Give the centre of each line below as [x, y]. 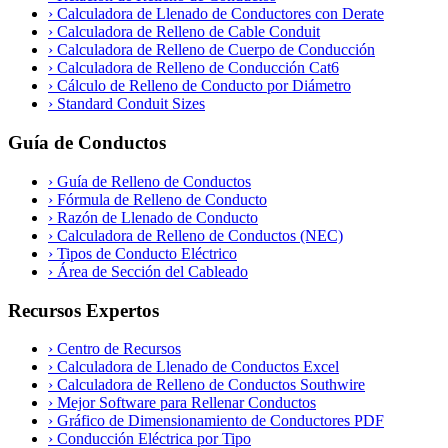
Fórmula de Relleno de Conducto [160, 199]
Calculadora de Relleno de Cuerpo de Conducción [214, 50]
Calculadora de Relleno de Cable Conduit [186, 32]
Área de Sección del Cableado [150, 271]
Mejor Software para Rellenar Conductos [184, 403]
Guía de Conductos [87, 143]
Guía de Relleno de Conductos [152, 181]
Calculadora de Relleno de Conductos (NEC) [198, 235]
